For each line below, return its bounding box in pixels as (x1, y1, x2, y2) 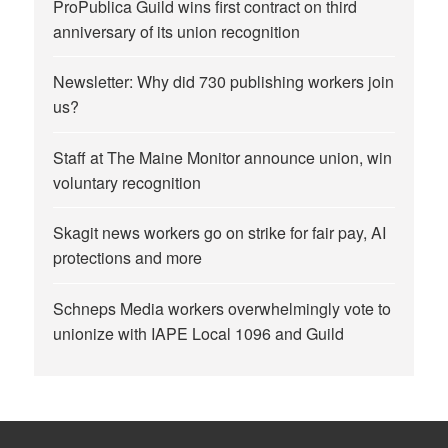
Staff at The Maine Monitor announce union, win (53, 145, 393, 169)
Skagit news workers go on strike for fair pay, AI (53, 221, 387, 245)
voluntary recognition (53, 170, 202, 194)
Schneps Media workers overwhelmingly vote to (53, 296, 392, 320)
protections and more (53, 246, 203, 270)
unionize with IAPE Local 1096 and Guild (53, 321, 345, 345)
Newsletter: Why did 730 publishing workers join (53, 70, 395, 94)
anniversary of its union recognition (53, 19, 301, 43)
